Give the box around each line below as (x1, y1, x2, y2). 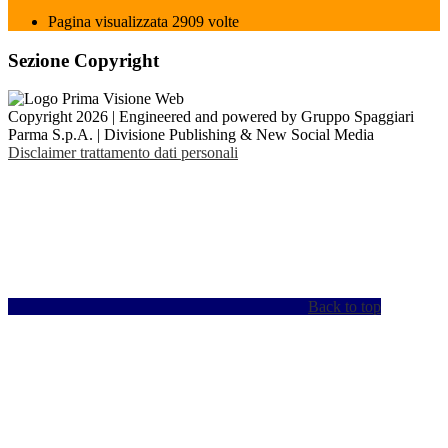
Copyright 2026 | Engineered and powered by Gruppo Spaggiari (8, 108, 414, 126)
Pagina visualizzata (48, 13, 172, 30)
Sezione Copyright (8, 49, 159, 71)
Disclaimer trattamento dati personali (8, 144, 238, 162)
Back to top (308, 298, 381, 316)
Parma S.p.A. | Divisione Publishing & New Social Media (8, 126, 374, 144)
